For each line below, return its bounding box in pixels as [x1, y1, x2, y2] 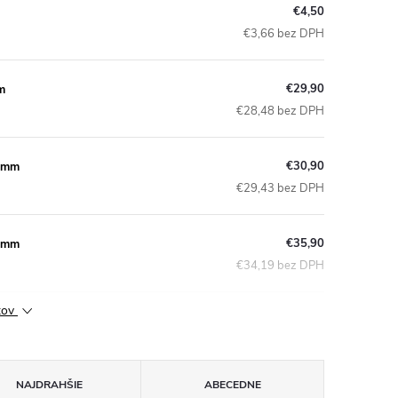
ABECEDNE [203, 378, 261, 392]
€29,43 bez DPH [236, 179, 324, 196]
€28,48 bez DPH [236, 102, 324, 119]
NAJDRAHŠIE [16, 378, 84, 392]
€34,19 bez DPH [236, 257, 324, 274]
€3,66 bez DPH [243, 25, 324, 42]
